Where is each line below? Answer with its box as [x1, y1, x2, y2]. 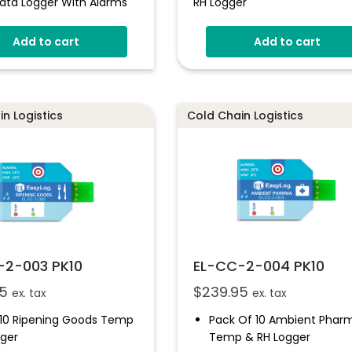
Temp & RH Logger [208, 328, 310, 345]
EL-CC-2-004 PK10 [192, 255, 324, 276]
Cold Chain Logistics [186, 107, 303, 123]
